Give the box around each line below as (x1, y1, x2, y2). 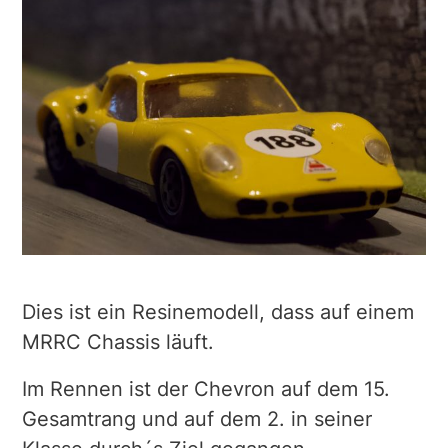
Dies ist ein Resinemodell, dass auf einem (21, 300, 414, 325)
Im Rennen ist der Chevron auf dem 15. (21, 376, 390, 401)
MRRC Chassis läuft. (21, 330, 214, 355)
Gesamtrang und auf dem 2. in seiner (21, 406, 372, 431)
